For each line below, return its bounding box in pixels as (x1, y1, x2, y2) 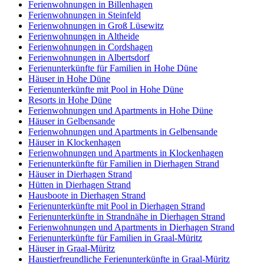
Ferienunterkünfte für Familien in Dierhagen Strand (28, 159, 219, 169)
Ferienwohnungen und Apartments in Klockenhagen (28, 148, 223, 159)
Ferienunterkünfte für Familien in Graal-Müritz (28, 233, 202, 243)
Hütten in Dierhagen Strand (28, 180, 131, 190)
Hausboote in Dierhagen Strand (28, 190, 146, 201)
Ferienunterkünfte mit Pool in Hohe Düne (28, 84, 183, 95)
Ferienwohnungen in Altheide (28, 31, 139, 42)
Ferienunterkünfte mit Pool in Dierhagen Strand (28, 201, 205, 212)
